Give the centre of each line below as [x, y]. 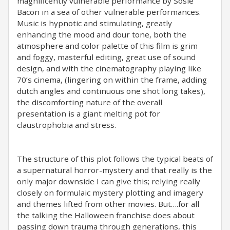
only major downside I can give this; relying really [109, 181]
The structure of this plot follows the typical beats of [115, 159]
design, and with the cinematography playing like [109, 68]
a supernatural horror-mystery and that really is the [114, 170]
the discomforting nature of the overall [90, 102]
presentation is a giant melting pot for [89, 113]
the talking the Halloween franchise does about [106, 215]
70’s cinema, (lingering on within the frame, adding [112, 80]
